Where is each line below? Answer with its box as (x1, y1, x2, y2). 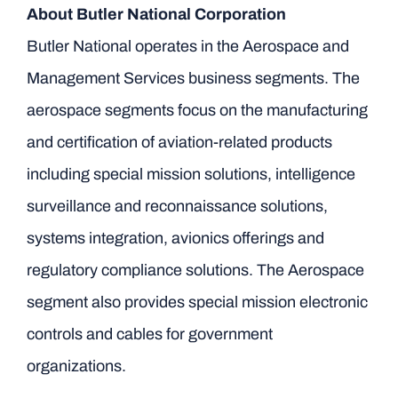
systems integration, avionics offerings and (26, 229, 324, 247)
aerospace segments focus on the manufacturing (26, 101, 368, 119)
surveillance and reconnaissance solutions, (26, 197, 328, 215)
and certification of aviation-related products (26, 133, 332, 151)
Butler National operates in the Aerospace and (26, 37, 349, 55)
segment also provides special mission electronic (26, 293, 368, 311)
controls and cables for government (26, 325, 273, 343)
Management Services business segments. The (26, 69, 360, 87)
